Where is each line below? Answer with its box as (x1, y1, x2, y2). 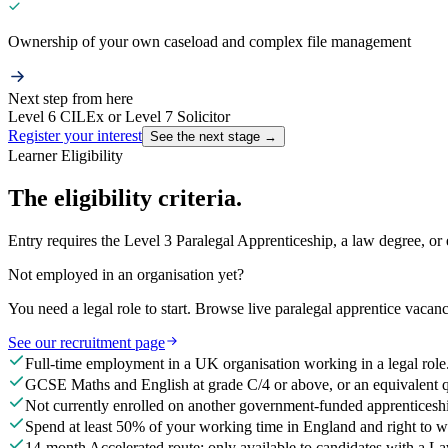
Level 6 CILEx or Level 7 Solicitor (8, 108, 230, 126)
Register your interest (8, 127, 142, 145)
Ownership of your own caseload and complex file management (8, 33, 411, 51)
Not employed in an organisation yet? (8, 265, 244, 283)
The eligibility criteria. (8, 184, 242, 211)
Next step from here (8, 90, 133, 108)
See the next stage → (150, 129, 277, 145)
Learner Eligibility (8, 147, 123, 165)
